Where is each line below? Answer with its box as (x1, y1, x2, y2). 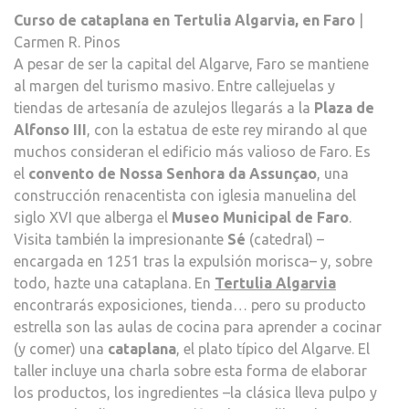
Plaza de (314, 100, 374, 117)
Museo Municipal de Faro (172, 209, 349, 226)
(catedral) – (246, 231, 324, 248)
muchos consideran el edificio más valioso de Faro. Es (14, 143, 371, 161)
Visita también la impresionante (14, 231, 227, 248)
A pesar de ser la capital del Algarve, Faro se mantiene (14, 56, 369, 73)
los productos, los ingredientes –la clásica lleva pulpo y (14, 384, 377, 402)
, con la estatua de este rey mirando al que (87, 121, 367, 139)
